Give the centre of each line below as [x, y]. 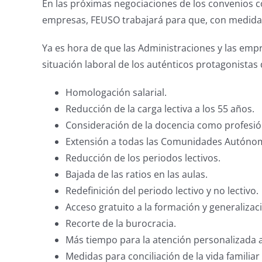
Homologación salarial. [116, 93]
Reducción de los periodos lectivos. [143, 158]
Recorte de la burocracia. [121, 224]
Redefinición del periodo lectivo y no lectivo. [162, 191]
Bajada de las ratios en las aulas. [137, 175]
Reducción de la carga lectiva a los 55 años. [160, 109]
